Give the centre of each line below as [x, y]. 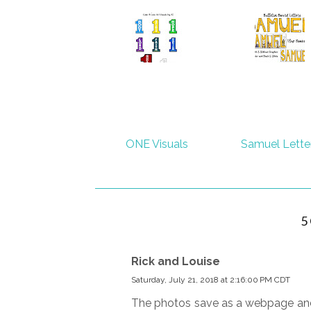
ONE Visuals [157, 144]
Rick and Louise [176, 261]
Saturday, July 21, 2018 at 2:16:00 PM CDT [211, 279]
